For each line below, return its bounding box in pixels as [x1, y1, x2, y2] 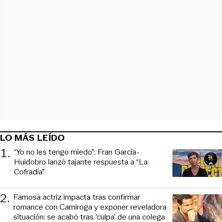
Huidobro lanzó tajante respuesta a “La [14, 156, 148, 168]
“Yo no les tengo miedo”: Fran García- [14, 146, 140, 158]
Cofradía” [14, 166, 45, 178]
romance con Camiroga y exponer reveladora [13, 201, 166, 213]
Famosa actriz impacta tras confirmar [13, 191, 140, 203]
